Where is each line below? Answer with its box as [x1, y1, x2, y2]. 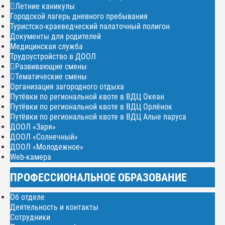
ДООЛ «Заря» [10, 122, 56, 132]
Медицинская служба [10, 41, 83, 51]
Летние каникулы [15, 1, 75, 11]
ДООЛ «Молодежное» [10, 142, 83, 152]
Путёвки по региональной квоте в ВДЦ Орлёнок [10, 101, 172, 111]
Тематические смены [15, 71, 87, 81]
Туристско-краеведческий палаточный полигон [10, 21, 170, 31]
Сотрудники [10, 212, 50, 222]
